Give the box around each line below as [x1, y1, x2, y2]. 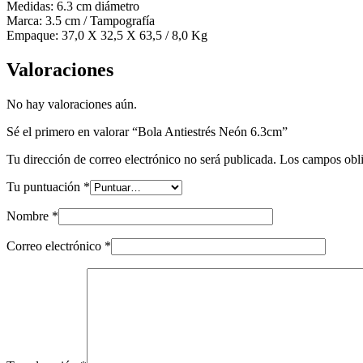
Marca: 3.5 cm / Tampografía [6, 13, 155, 28]
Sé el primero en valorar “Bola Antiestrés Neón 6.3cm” [6, 124, 288, 139]
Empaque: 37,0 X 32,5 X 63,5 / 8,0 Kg [6, 28, 207, 42]
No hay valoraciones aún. [6, 96, 137, 111]
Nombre [6, 208, 49, 223]
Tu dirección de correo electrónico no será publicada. [6, 152, 276, 166]
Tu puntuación [6, 179, 83, 194]
